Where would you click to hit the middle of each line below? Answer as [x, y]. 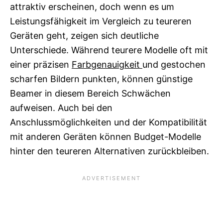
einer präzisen [41, 65]
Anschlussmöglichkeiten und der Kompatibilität [109, 122]
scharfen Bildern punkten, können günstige [101, 79]
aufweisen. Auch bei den [61, 108]
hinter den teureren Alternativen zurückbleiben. [110, 151]
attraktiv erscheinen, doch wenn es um [92, 7]
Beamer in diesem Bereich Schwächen [90, 94]
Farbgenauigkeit [107, 65]
